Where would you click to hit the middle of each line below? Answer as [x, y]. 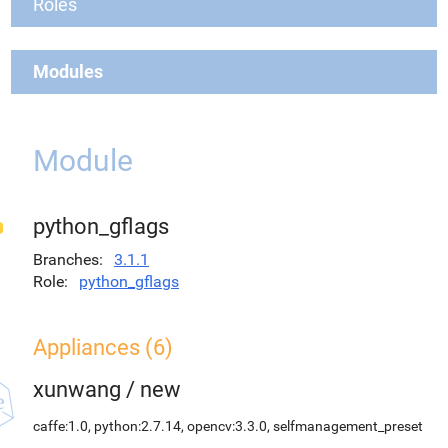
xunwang [77, 389]
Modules [68, 71]
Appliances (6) [103, 347]
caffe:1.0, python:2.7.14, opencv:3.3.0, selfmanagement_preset [228, 426]
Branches [66, 259]
